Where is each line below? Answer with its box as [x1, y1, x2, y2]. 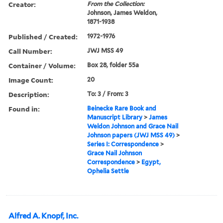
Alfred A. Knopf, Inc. [8, 211, 78, 221]
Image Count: [8, 75, 53, 85]
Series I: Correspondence [87, 140, 159, 148]
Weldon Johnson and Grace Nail [87, 122, 179, 130]
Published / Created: [8, 31, 78, 41]
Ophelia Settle [87, 167, 129, 175]
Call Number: [8, 46, 52, 56]
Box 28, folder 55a [87, 61, 139, 69]
